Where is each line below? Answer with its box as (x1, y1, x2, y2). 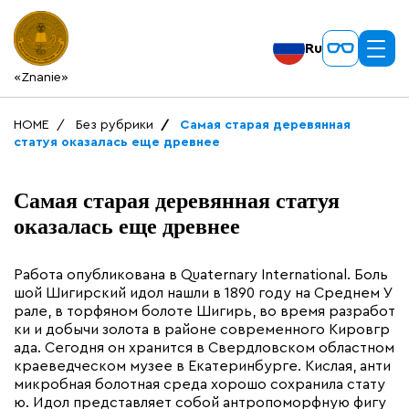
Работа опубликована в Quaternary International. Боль (14, 267, 388, 282)
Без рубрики (76, 119, 153, 131)
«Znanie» (14, 71, 68, 84)
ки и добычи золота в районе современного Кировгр (14, 322, 390, 337)
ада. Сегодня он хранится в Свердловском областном (14, 341, 394, 355)
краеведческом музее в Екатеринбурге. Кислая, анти (14, 359, 391, 373)
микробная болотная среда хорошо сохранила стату (14, 377, 385, 392)
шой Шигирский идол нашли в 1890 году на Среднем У (14, 286, 393, 300)
